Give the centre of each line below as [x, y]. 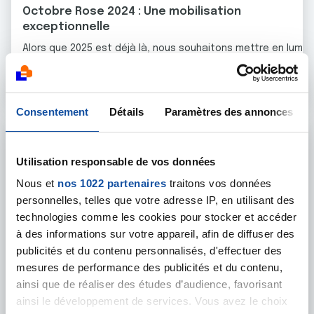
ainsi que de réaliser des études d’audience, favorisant [149, 284]
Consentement [53, 111]
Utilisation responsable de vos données [116, 161]
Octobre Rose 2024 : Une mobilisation [132, 11]
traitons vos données [219, 183]
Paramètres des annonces [229, 111]
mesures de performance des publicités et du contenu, [149, 267]
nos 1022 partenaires [112, 183]
